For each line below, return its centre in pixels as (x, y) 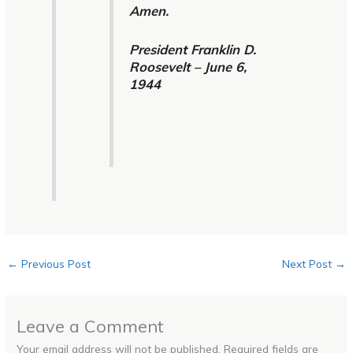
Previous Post (55, 263)
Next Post (308, 263)
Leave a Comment (91, 325)
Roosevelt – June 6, (188, 66)
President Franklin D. (192, 49)
